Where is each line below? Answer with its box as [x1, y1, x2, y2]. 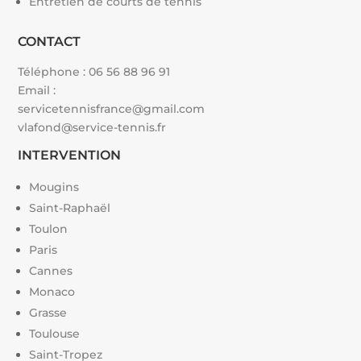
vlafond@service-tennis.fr [18, 119, 167, 135]
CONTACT [18, 33, 81, 49]
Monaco [29, 284, 76, 299]
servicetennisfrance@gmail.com [18, 101, 205, 116]
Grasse [29, 305, 68, 320]
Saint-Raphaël [29, 200, 111, 215]
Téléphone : [18, 64, 89, 79]
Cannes [29, 263, 73, 278]
